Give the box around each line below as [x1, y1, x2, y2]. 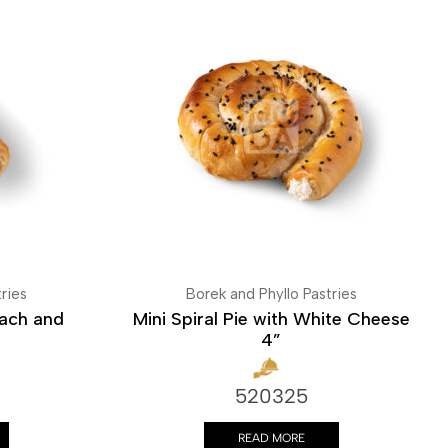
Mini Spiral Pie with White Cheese [132, 308, 410, 330]
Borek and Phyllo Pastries [185, 285, 357, 303]
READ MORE [237, 430, 305, 445]
